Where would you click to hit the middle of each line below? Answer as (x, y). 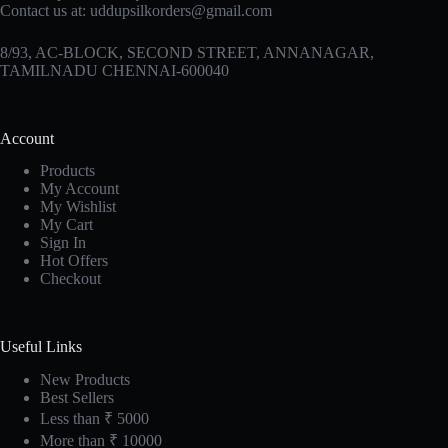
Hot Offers (74, 261)
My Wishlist (78, 207)
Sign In (63, 243)
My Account (79, 189)
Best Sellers (77, 398)
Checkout (70, 279)
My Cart (66, 225)
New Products (85, 380)
